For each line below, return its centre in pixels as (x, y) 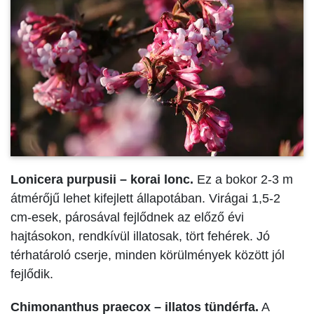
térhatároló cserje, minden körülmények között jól (148, 255)
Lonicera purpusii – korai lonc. (102, 179)
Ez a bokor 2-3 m (243, 179)
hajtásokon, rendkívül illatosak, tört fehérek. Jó (140, 236)
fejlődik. (32, 274)
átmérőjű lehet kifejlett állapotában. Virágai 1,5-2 (145, 198)
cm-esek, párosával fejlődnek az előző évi (127, 217)
